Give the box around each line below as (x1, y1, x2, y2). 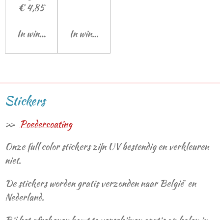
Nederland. (5, 191, 46, 204)
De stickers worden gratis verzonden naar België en (5, 177, 196, 191)
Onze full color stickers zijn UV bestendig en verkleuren (5, 140, 209, 154)
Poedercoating (19, 117, 72, 131)
